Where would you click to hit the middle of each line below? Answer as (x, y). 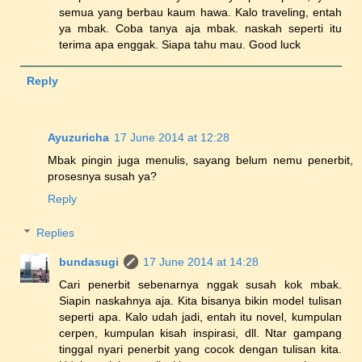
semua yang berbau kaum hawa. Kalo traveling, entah (200, 13)
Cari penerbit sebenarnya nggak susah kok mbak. (200, 284)
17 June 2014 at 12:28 (172, 138)
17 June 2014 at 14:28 (201, 261)
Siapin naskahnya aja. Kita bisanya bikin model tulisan (200, 300)
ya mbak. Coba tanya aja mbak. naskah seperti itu (200, 29)
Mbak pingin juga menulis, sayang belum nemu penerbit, (200, 160)
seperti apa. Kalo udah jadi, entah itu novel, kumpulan (200, 316)
